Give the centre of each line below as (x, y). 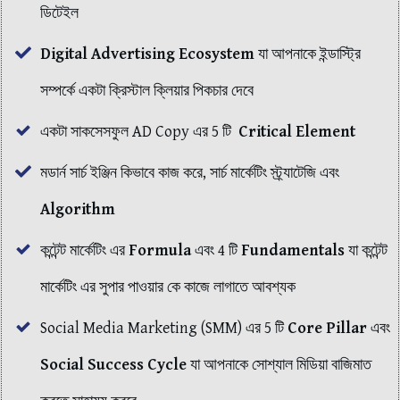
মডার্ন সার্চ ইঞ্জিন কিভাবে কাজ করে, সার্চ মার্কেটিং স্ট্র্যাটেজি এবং (190, 172)
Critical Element (297, 131)
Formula (162, 250)
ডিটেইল (59, 12)
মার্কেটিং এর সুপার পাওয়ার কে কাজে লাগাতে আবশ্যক (168, 287)
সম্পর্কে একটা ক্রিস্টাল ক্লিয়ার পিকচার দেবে (147, 90)
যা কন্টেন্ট (368, 250)
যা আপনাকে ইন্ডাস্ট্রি (308, 54)
